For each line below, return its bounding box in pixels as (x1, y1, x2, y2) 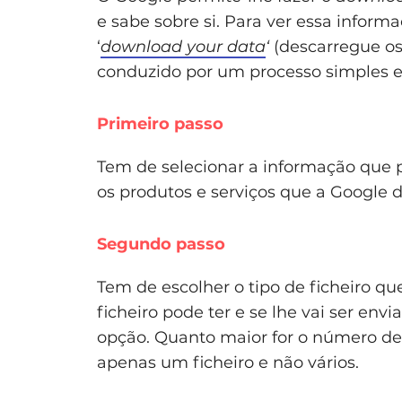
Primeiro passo (97, 114, 223, 135)
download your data (100, 37, 266, 57)
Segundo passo (97, 234, 225, 255)
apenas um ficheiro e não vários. (97, 353, 359, 373)
